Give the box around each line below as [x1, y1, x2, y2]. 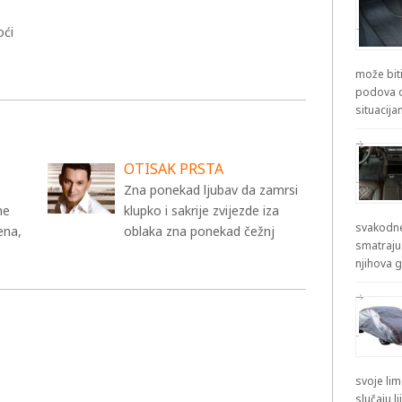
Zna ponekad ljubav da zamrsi [123, 181, 298, 198]
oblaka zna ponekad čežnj [123, 223, 275, 240]
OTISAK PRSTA [123, 159, 223, 179]
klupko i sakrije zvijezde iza [123, 202, 279, 219]
